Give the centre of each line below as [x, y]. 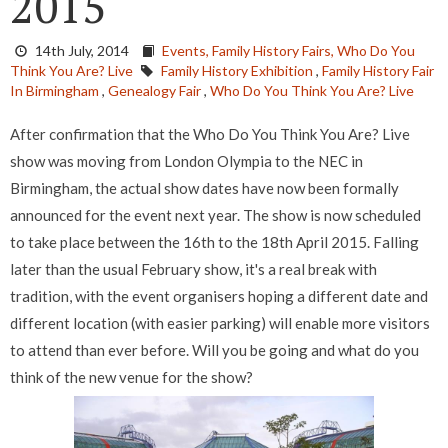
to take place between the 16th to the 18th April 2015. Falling [214, 242]
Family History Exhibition [237, 71]
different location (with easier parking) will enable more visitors [220, 323]
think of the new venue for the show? [131, 377]
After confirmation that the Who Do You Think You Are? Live [210, 134]
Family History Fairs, [274, 51]
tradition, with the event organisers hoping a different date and [219, 296]
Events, [187, 51]
